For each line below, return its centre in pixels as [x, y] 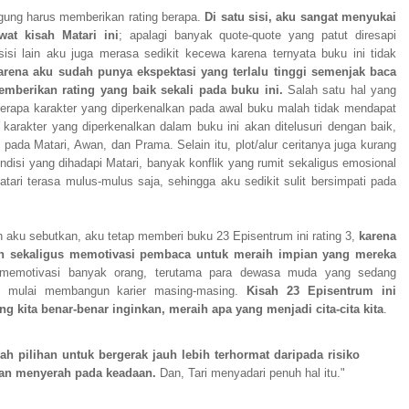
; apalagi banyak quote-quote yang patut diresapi [257, 36]
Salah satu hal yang [339, 90]
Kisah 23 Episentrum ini [318, 291]
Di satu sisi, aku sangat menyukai [299, 17]
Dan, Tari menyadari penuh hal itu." [251, 373]
